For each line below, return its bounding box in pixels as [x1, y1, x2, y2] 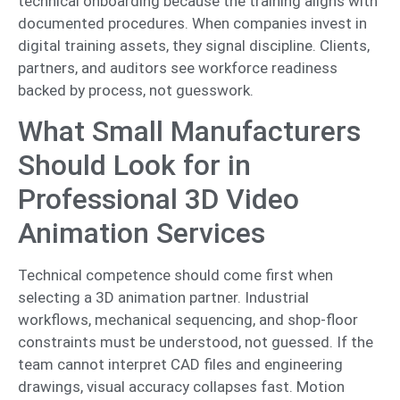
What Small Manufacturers [18, 114, 361, 149]
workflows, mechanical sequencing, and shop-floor [18, 311, 358, 329]
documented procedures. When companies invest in [18, 13, 367, 32]
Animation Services [18, 216, 265, 251]
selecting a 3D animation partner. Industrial [18, 288, 309, 307]
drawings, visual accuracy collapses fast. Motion [18, 378, 345, 396]
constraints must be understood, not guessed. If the [18, 333, 373, 352]
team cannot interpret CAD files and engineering [18, 355, 343, 374]
